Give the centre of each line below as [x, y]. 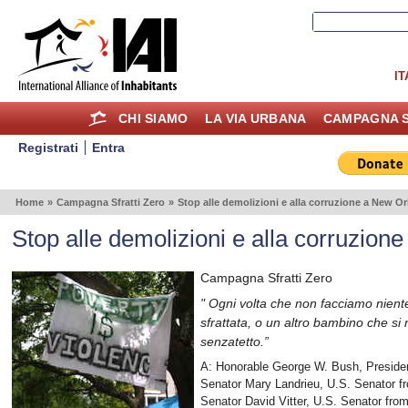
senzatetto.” [235, 341]
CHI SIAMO [153, 118]
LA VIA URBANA [255, 118]
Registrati [49, 147]
